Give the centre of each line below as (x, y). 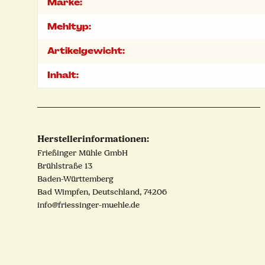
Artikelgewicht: (86, 51)
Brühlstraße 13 (65, 166)
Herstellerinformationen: (93, 139)
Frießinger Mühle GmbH (83, 153)
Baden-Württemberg (75, 179)
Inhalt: (63, 75)
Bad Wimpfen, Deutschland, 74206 (102, 192)
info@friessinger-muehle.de (88, 205)
